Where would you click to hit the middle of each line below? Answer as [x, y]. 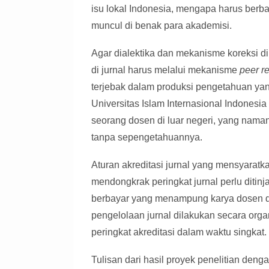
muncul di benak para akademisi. [162, 26]
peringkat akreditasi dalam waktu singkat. [179, 232]
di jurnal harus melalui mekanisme [165, 70]
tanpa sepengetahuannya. [147, 138]
